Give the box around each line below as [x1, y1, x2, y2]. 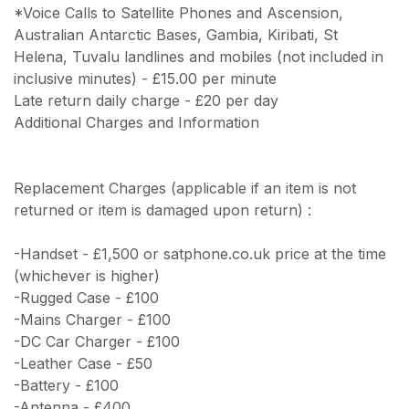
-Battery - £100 [14, 375, 119, 394]
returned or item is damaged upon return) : [14, 200, 311, 219]
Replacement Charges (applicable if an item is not [14, 178, 356, 197]
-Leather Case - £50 [14, 353, 152, 372]
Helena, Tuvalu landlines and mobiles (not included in [14, 47, 383, 66]
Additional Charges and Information [14, 112, 259, 131]
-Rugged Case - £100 [14, 288, 159, 307]
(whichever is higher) [14, 266, 160, 285]
